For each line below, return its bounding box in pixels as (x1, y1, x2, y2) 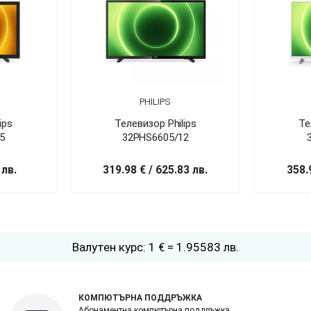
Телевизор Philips (115, 117, 196, 130)
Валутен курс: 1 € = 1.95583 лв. (72, 239, 239, 254)
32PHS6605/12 (121, 131, 190, 144)
